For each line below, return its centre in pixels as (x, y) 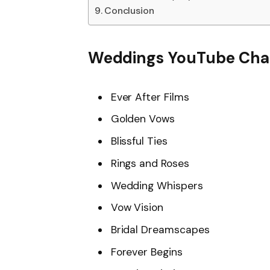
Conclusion (129, 10)
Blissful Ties (139, 141)
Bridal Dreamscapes (160, 229)
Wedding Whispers (157, 185)
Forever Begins (146, 252)
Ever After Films (150, 97)
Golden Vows (143, 119)
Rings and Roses (150, 163)
